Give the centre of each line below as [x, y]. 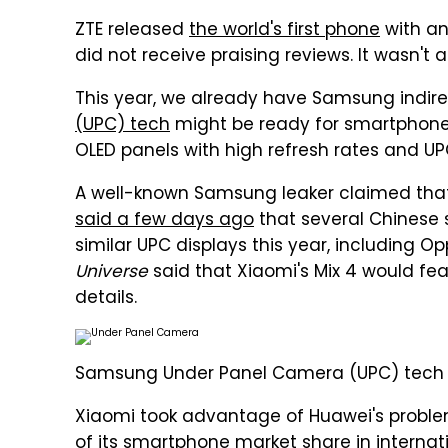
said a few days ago [164, 221]
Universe [111, 273]
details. [106, 299]
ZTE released [132, 31]
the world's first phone [284, 31]
